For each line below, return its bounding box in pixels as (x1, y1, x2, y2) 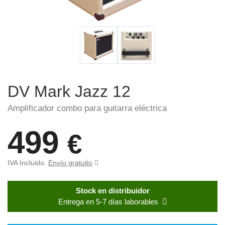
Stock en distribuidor (75, 186, 150, 195)
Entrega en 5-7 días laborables (58, 197, 158, 206)
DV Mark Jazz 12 (8, 82, 135, 100)
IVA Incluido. (8, 159, 48, 167)
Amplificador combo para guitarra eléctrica (8, 103, 167, 113)
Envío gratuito (48, 159, 92, 167)
